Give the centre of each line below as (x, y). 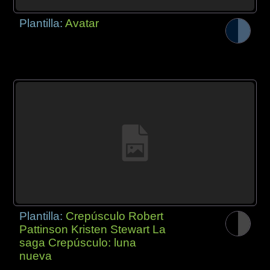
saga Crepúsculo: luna (78, 243)
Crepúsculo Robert (115, 216)
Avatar (82, 23)
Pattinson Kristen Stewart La (93, 230)
